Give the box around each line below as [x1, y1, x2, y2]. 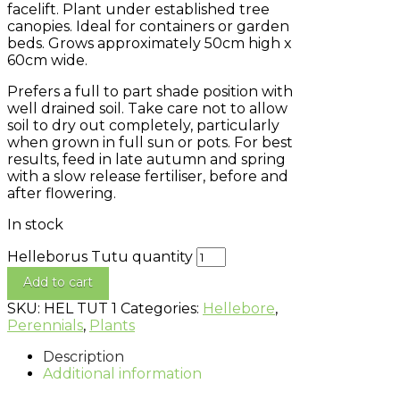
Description [43, 347, 124, 365]
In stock [7, 215, 63, 233]
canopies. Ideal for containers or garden [7, 17, 289, 35]
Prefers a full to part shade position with [7, 82, 293, 100]
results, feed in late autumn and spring [7, 150, 286, 168]
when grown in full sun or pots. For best [7, 133, 293, 151]
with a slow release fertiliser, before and [7, 167, 288, 185]
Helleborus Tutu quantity [7, 247, 193, 265]
